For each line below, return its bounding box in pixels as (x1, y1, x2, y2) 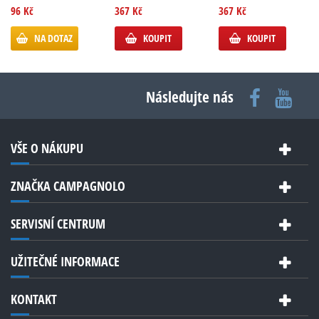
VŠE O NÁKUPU (11, 140, 83, 157)
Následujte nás (146, 87, 234, 107)
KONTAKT (11, 291, 57, 308)
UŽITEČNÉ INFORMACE (11, 253, 120, 270)
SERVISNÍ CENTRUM (11, 215, 105, 232)
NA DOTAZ (34, 31, 73, 45)
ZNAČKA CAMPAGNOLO (11, 177, 125, 194)
